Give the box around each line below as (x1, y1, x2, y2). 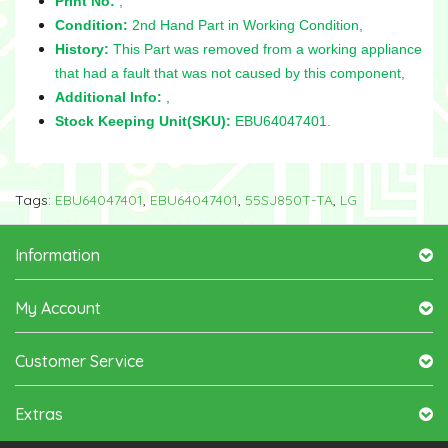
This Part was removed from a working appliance (109, 40, 422, 57)
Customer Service (15, 350, 144, 371)
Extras (15, 403, 63, 424)
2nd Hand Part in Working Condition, (128, 16, 363, 33)
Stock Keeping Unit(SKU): (55, 112, 231, 129)
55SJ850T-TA (245, 190, 333, 209)
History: (55, 40, 109, 57)
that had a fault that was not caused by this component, (55, 64, 405, 81)
